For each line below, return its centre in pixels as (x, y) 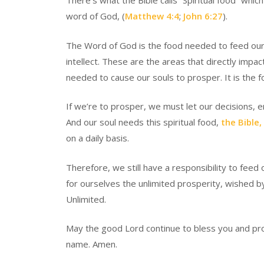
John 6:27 (202, 16)
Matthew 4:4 (152, 16)
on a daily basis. (98, 138)
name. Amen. (92, 244)
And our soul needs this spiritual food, (143, 122)
